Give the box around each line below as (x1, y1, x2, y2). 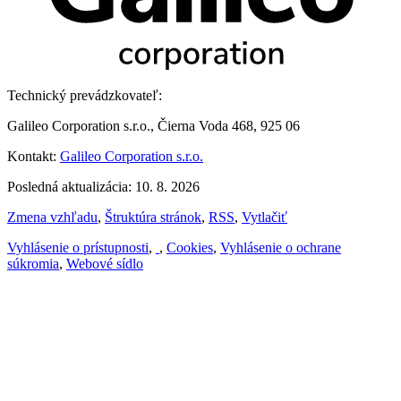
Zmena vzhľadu (7, 209, 98, 225)
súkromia (7, 255, 59, 271)
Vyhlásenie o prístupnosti (7, 239, 149, 255)
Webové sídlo (66, 255, 143, 271)
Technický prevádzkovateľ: (7, 87, 162, 103)
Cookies (166, 239, 213, 255)
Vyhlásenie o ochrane (220, 239, 341, 255)
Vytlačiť (242, 209, 287, 225)
